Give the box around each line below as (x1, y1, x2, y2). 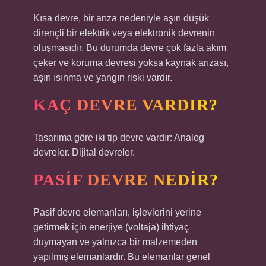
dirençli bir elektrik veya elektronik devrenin (33, 28, 215, 38)
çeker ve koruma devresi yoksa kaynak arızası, (33, 58, 229, 68)
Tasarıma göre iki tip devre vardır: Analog (33, 132, 204, 142)
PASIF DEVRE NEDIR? (33, 170, 218, 189)
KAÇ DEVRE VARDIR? (33, 96, 218, 114)
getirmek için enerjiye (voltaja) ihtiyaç (33, 222, 189, 232)
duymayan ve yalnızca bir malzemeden (33, 237, 197, 247)
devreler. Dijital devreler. (33, 147, 135, 157)
